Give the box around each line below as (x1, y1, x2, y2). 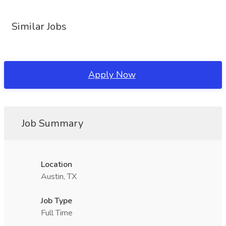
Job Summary (22, 117, 83, 130)
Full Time (41, 207, 73, 218)
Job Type (41, 195, 72, 206)
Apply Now (88, 69, 136, 81)
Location (41, 159, 72, 170)
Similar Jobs (12, 20, 67, 33)
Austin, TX (41, 171, 77, 182)
